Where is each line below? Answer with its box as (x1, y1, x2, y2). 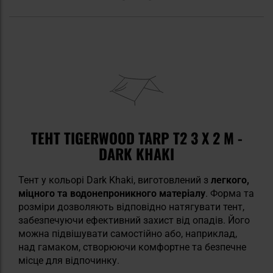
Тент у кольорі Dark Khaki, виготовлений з (18, 174, 211, 186)
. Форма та (205, 187, 254, 199)
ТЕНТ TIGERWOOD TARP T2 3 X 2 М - (30, 126, 243, 149)
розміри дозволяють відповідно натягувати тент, (18, 200, 244, 213)
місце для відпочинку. (18, 254, 119, 266)
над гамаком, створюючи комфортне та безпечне (18, 241, 246, 253)
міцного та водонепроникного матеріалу (18, 187, 205, 199)
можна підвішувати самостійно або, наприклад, (18, 227, 237, 239)
